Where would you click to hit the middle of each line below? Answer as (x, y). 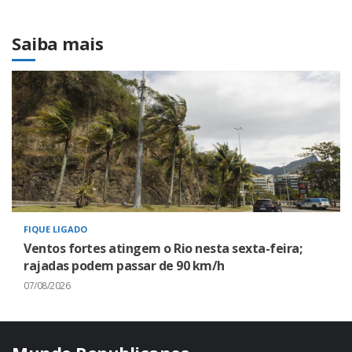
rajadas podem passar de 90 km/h (124, 266)
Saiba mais (57, 44)
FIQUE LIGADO (55, 229)
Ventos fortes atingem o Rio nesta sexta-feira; (163, 249)
